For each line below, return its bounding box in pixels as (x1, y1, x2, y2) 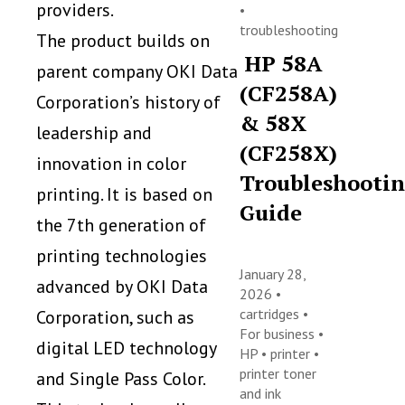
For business (240, 325, 319, 343)
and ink (240, 384, 282, 402)
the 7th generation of (36, 213, 206, 238)
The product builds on (36, 29, 210, 53)
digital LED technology (36, 336, 216, 361)
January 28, (240, 265, 306, 283)
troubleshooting (240, 21, 339, 39)
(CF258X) (240, 138, 338, 167)
